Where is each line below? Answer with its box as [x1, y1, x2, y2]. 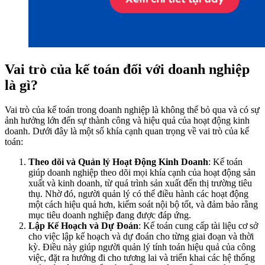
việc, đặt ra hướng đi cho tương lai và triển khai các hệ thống [28, 253, 255, 263]
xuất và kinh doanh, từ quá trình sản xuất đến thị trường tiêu [28, 178, 252, 189]
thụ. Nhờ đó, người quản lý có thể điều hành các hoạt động [28, 189, 248, 199]
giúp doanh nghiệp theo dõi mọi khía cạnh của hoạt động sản [28, 167, 256, 178]
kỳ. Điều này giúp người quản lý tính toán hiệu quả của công [28, 242, 256, 253]
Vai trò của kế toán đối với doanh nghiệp [5, 61, 250, 77]
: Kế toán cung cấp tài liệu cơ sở [138, 221, 258, 231]
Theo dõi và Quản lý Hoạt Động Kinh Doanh [28, 157, 208, 167]
